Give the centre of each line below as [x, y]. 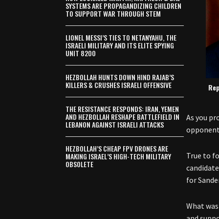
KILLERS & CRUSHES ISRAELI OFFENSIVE [119, 85]
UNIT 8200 [81, 53]
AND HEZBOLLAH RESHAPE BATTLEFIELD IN [123, 117]
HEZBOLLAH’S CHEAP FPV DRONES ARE [117, 148]
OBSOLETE [80, 164]
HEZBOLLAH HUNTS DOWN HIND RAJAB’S [120, 77]
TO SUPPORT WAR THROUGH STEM [113, 13]
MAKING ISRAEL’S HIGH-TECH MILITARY [119, 156]
